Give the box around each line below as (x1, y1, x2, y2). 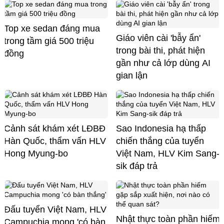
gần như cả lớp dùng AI (116, 57, 210, 68)
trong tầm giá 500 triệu (4, 35, 94, 46)
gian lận (116, 70, 147, 80)
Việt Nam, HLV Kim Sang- (116, 148, 219, 158)
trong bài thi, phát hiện (116, 45, 205, 55)
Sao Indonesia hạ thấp (116, 123, 206, 133)
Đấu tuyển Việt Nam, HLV (4, 204, 106, 214)
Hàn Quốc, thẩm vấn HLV (4, 135, 106, 146)
